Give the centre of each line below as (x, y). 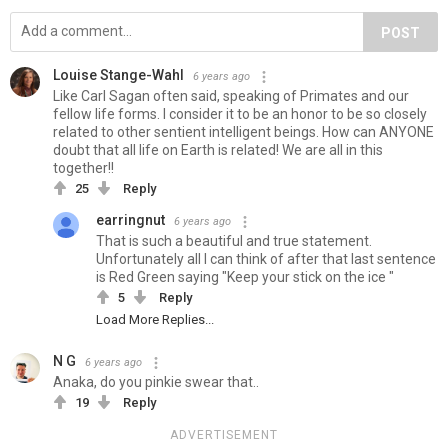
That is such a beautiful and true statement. (234, 241)
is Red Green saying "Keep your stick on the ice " (245, 277)
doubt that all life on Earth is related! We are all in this (218, 150)
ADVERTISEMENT (224, 435)
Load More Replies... (155, 320)
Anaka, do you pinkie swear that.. (156, 382)
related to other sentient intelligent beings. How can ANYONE (243, 132)
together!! (83, 168)
